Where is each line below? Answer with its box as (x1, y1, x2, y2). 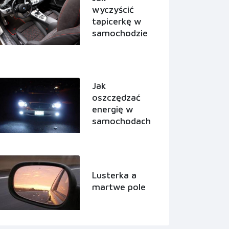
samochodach (92, 115, 151, 126)
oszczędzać (92, 91, 141, 103)
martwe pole (92, 181, 146, 192)
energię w (92, 103, 133, 114)
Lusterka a (92, 169, 136, 180)
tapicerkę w (92, 15, 142, 27)
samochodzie (92, 27, 148, 38)
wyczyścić (92, 4, 134, 15)
